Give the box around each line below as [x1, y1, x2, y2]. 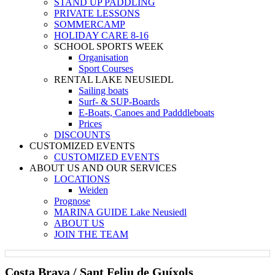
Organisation [79, 52, 128, 63]
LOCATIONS [54, 174, 110, 184]
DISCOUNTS [54, 130, 110, 140]
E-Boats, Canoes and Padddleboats [79, 107, 214, 118]
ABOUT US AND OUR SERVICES [29, 163, 177, 173]
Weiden [79, 185, 108, 195]
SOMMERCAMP [54, 19, 125, 29]
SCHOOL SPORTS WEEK [54, 41, 164, 52]
